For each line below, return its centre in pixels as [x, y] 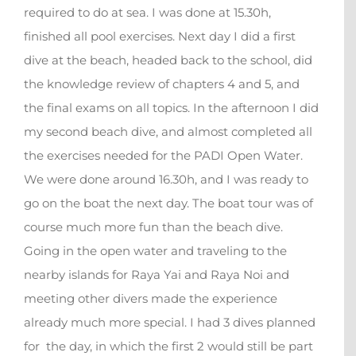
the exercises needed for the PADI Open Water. [163, 156]
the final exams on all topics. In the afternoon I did [171, 108]
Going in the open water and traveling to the [155, 251]
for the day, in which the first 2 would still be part [168, 346]
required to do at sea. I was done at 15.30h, [147, 13]
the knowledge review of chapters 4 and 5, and [162, 84]
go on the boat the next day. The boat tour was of [168, 203]
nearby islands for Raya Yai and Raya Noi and [157, 275]
